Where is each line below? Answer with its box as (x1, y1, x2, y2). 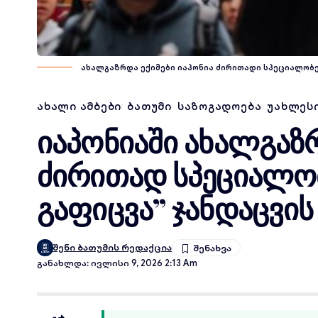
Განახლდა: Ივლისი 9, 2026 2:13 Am (37, 258, 197, 269)
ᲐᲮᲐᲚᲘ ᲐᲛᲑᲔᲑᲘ (37, 100, 122, 113)
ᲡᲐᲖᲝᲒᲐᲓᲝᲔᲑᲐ (177, 100, 262, 113)
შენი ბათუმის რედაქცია (53, 241, 172, 253)
